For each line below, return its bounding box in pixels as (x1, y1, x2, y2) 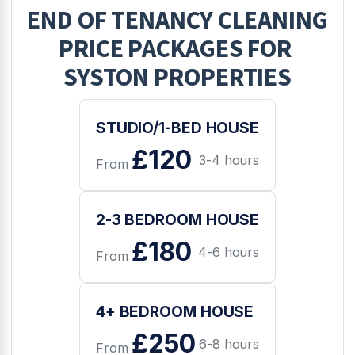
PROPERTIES (149, 59, 292, 96)
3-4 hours (199, 152, 260, 169)
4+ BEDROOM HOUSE (95, 301, 254, 321)
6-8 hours (199, 336, 260, 353)
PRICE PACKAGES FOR (58, 30, 297, 67)
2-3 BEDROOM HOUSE (95, 209, 260, 229)
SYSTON (63, 59, 150, 96)
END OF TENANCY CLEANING (27, 2, 328, 39)
